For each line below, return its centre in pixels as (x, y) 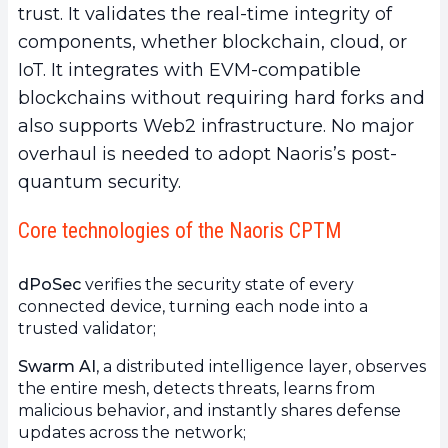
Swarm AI (57, 366)
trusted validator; (87, 328)
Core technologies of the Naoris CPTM (180, 230)
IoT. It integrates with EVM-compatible (189, 69)
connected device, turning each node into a (193, 306)
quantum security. (99, 181)
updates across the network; (132, 432)
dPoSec (49, 284)
